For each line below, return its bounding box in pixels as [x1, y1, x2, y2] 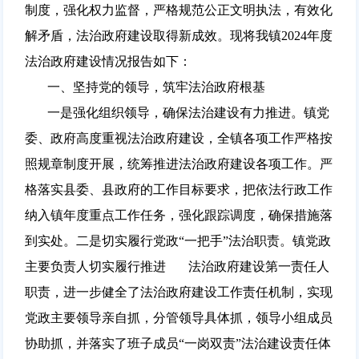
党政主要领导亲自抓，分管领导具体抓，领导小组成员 [24, 310, 333, 325]
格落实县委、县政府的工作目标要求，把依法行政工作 [24, 182, 333, 196]
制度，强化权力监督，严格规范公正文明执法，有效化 [24, 2, 333, 17]
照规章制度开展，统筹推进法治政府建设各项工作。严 [24, 156, 333, 171]
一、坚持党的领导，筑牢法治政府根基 [24, 79, 265, 94]
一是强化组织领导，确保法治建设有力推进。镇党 [24, 105, 329, 119]
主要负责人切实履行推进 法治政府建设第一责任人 [24, 259, 329, 273]
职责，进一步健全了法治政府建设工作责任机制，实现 [24, 284, 333, 299]
